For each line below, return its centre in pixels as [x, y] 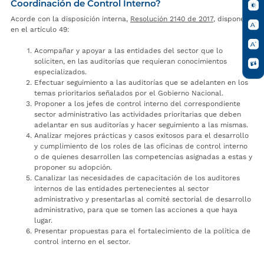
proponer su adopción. [73, 167]
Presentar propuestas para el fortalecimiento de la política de [142, 231]
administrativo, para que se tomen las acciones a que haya [136, 209]
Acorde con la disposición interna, [70, 19]
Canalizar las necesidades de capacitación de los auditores [137, 178]
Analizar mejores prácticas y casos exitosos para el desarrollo [141, 135]
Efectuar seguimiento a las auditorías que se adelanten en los [141, 82]
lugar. [43, 220]
